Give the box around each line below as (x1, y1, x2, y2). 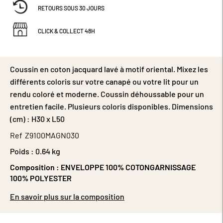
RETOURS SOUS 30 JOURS (38, 4, 105, 12)
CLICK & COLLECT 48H (38, 27, 96, 34)
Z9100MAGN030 (25, 130, 79, 140)
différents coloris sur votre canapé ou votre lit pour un (10, 76, 199, 86)
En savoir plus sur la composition (10, 191, 124, 201)
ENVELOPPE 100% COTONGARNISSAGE (61, 162, 196, 172)
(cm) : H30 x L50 (10, 113, 65, 123)
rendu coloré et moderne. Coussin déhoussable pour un (10, 89, 204, 99)
